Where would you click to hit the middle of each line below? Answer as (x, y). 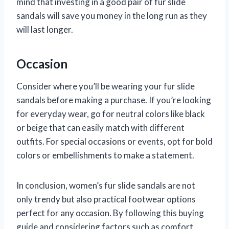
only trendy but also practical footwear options (106, 199)
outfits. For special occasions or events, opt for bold (114, 141)
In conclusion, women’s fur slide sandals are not (106, 185)
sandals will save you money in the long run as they (112, 15)
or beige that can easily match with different (100, 127)
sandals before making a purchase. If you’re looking (114, 100)
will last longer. (45, 29)
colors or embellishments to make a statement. (105, 155)
